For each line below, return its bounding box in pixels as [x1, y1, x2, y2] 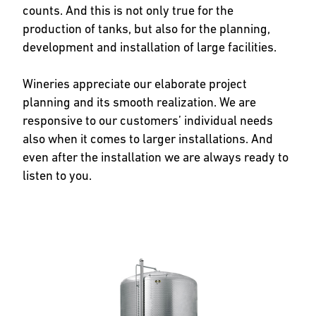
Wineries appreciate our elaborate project [23, 76, 247, 91]
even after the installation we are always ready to [23, 150, 288, 164]
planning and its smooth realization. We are [23, 95, 256, 109]
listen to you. [23, 168, 92, 183]
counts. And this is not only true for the [23, 3, 233, 18]
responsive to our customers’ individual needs [23, 113, 273, 128]
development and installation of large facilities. [23, 39, 276, 54]
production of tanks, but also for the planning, [23, 21, 270, 36]
